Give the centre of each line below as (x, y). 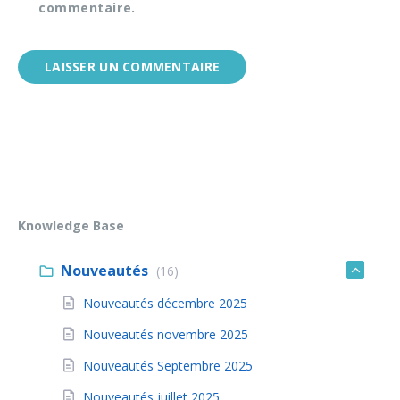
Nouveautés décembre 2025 (165, 304)
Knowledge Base (71, 226)
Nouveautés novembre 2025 (166, 335)
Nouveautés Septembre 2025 (168, 366)
